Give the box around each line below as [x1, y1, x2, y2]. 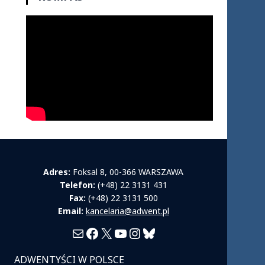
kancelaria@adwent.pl [85, 205, 169, 216]
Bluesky [141, 222, 192, 243]
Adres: [43, 166, 71, 177]
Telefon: [59, 179, 95, 190]
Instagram [127, 222, 196, 243]
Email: [57, 205, 83, 216]
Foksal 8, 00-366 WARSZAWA [70, 166, 184, 177]
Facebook [84, 222, 147, 243]
